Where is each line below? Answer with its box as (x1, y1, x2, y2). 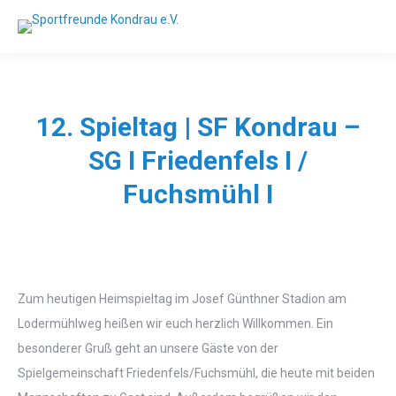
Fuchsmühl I (123, 179, 273, 209)
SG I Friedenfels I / (88, 145, 308, 176)
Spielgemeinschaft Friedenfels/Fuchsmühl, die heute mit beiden (18, 366, 375, 380)
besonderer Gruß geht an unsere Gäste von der (18, 341, 278, 355)
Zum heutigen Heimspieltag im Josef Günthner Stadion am (18, 292, 346, 306)
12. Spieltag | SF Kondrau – (36, 111, 360, 142)
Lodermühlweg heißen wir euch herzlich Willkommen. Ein (18, 316, 333, 331)
